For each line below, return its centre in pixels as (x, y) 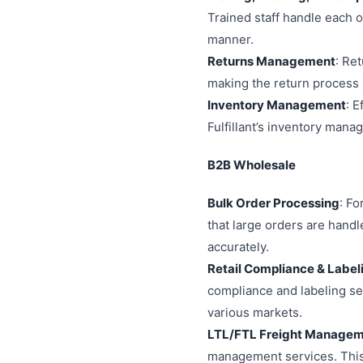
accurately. (238, 247)
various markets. (255, 312)
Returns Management (271, 61)
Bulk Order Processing (273, 203)
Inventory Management (277, 105)
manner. (231, 39)
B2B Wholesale (252, 165)
